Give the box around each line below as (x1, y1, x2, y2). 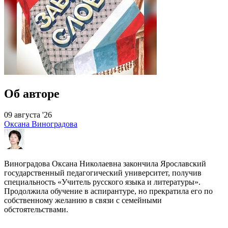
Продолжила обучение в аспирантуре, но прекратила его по (4, 187, 213, 196)
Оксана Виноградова (4, 120, 77, 129)
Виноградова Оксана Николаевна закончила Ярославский (4, 159, 206, 168)
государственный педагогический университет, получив (4, 168, 202, 178)
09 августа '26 (4, 110, 52, 120)
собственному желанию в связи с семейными (4, 196, 162, 205)
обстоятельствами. (4, 205, 68, 214)
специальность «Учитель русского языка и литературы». (4, 178, 201, 187)
